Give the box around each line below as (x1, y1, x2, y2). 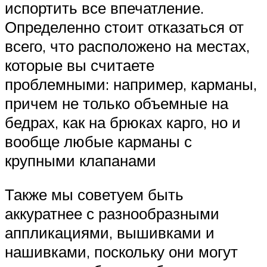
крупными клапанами (5, 150, 156, 170)
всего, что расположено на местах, (5, 36, 250, 55)
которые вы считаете (5, 55, 154, 74)
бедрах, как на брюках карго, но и (5, 112, 241, 132)
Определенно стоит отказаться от (5, 17, 244, 36)
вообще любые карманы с (5, 131, 192, 151)
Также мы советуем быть (5, 185, 184, 204)
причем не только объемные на (5, 93, 228, 113)
